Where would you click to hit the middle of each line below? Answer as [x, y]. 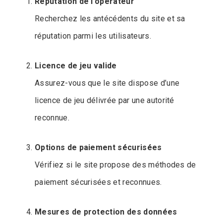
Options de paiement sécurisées [98, 148]
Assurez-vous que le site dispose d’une [107, 83]
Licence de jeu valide [76, 66]
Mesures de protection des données [106, 212]
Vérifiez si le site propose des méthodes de [115, 165]
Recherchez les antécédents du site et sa [110, 19]
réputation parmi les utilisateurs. [93, 36]
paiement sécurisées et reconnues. [98, 182]
